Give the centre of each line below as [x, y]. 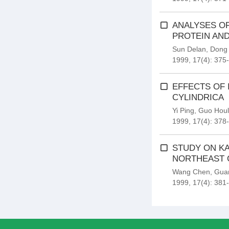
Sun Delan [189, 49]
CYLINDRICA [198, 97]
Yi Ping [183, 110]
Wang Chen [191, 172]
